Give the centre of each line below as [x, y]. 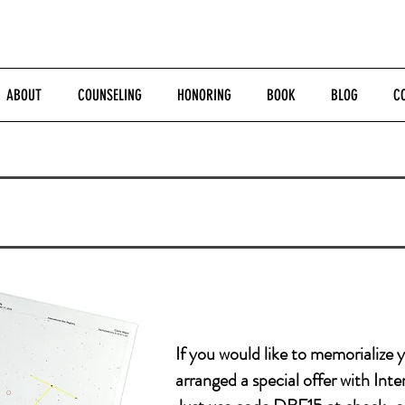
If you [197, 354]
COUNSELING [109, 95]
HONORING [204, 95]
